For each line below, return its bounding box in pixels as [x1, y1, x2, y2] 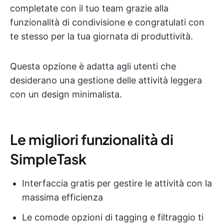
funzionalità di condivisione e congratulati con [10, 17, 204, 28]
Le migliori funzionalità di [10, 130, 173, 148]
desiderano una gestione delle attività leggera [10, 75, 202, 86]
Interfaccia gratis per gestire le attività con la [22, 178, 212, 189]
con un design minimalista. [10, 89, 122, 100]
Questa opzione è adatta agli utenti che [10, 61, 176, 72]
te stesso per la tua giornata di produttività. [10, 31, 193, 42]
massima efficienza [22, 192, 103, 203]
